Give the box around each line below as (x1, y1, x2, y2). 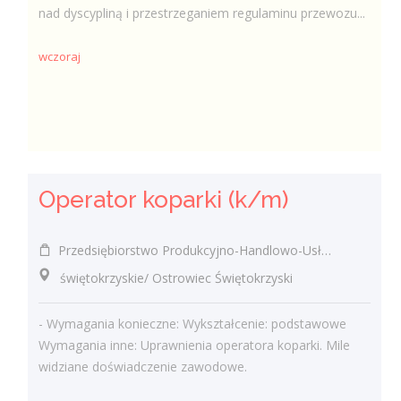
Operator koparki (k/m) (38, 185, 289, 213)
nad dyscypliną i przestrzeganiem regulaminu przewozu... (38, 4, 366, 21)
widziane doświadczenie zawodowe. (38, 358, 248, 375)
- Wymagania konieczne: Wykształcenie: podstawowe (38, 315, 347, 332)
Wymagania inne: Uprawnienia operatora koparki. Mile (38, 337, 351, 354)
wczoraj (38, 48, 81, 65)
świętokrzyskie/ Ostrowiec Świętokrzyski (38, 269, 294, 286)
